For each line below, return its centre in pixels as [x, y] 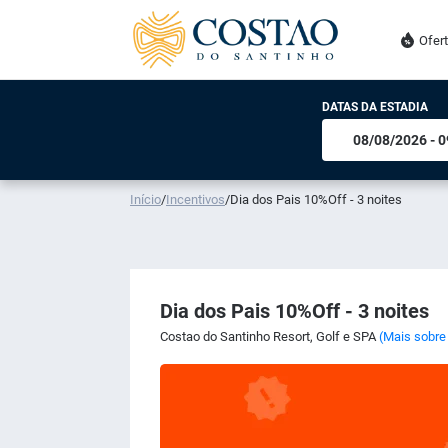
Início [145, 199]
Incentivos [195, 199]
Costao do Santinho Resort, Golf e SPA [269, 336]
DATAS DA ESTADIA [375, 107]
